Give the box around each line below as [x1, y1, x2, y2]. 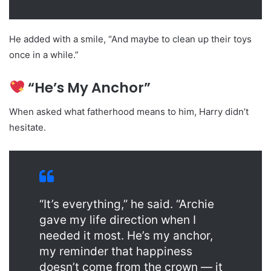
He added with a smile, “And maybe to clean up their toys [9, 33, 252, 45]
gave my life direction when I [39, 213, 196, 227]
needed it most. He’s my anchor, [39, 229, 213, 243]
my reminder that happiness [39, 244, 192, 259]
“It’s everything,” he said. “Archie [39, 197, 214, 212]
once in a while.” [9, 48, 79, 60]
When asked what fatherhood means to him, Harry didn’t [9, 106, 249, 118]
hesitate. [9, 122, 46, 134]
